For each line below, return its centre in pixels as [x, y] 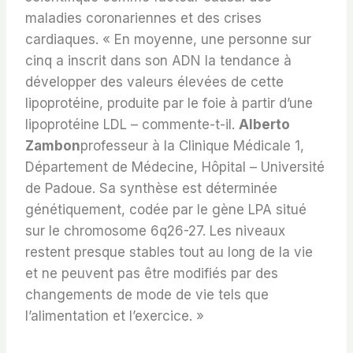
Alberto [264, 125]
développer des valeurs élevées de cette [154, 82]
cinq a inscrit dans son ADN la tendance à [158, 61]
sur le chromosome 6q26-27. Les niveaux [155, 231]
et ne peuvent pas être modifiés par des [152, 274]
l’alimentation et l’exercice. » [115, 316]
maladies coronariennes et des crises [143, 19]
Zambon [53, 146]
